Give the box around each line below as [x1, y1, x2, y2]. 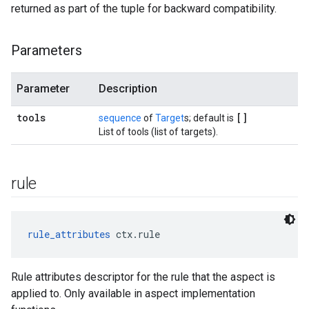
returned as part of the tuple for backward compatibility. [11, 2, 277, 15]
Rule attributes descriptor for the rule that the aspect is [11, 270, 275, 283]
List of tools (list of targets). [99, 126, 218, 137]
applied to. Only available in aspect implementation [11, 287, 255, 300]
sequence [99, 112, 141, 123]
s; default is [184, 112, 236, 123]
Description [99, 82, 157, 95]
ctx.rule [110, 228, 160, 241]
